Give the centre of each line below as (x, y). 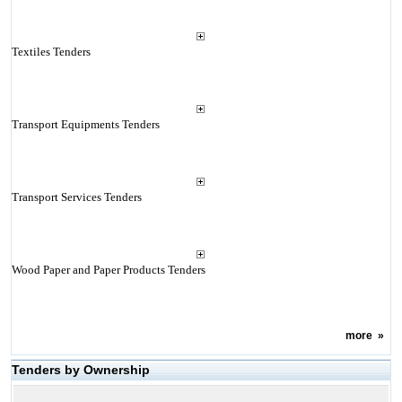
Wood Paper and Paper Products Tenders (108, 270)
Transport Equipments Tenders (85, 124)
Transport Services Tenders (76, 197)
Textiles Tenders (51, 52)
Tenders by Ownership (80, 370)
